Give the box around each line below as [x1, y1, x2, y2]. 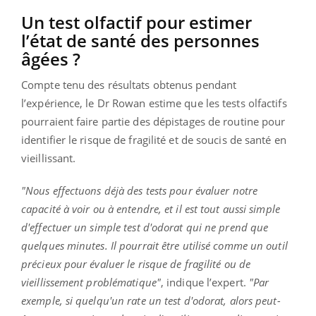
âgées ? [21, 47, 80, 71]
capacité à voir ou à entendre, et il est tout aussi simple [21, 201, 280, 216]
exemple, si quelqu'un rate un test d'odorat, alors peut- [21, 293, 281, 308]
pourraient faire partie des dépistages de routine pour [21, 114, 286, 128]
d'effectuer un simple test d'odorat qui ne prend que [21, 219, 269, 234]
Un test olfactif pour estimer [21, 10, 252, 34]
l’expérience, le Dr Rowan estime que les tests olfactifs [21, 95, 287, 110]
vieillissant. [21, 150, 76, 165]
